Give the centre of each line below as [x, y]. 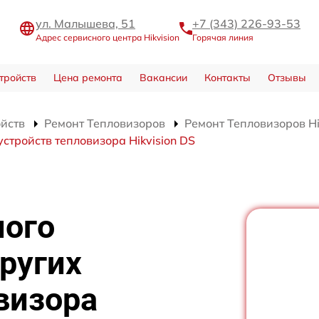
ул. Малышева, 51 [85, 23]
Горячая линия [223, 37]
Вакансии [163, 78]
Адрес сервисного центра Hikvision [108, 37]
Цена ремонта [88, 78]
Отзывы [287, 78]
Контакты [227, 78]
